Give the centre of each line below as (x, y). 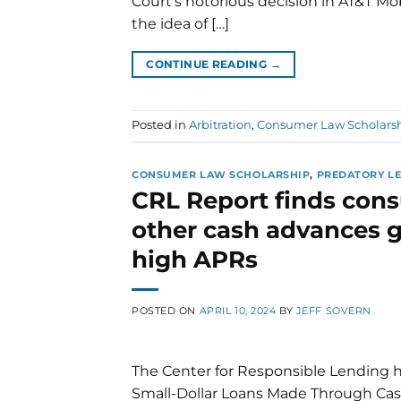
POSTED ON (166, 310)
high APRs (195, 259)
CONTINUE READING (208, 64)
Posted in (160, 125)
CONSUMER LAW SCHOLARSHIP (221, 175)
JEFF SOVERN (333, 310)
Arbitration (220, 125)
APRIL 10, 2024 (238, 310)
